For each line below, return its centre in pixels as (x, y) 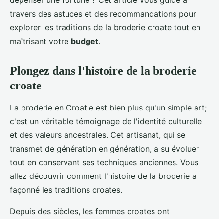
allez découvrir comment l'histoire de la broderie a (103, 176)
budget (85, 41)
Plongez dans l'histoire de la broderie (103, 71)
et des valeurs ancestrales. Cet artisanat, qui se (98, 135)
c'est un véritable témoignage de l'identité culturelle (106, 121)
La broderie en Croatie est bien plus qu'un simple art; (108, 108)
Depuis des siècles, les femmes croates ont (90, 211)
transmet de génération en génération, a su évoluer (104, 149)
